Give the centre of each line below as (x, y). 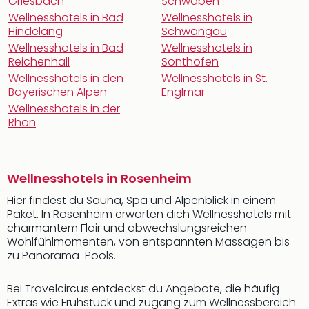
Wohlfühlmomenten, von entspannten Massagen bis (148, 242)
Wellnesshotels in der (64, 109)
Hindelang (36, 31)
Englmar (183, 92)
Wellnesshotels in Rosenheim (99, 178)
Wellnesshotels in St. (215, 78)
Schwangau (194, 31)
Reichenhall (39, 62)
